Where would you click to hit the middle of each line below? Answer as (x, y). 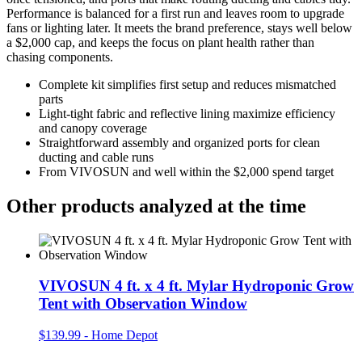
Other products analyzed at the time (156, 206)
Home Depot (124, 335)
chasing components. (60, 57)
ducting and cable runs (96, 157)
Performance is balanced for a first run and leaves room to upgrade (175, 13)
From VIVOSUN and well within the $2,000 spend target (186, 171)
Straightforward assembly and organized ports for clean (179, 142)
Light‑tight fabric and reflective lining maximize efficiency (187, 113)
